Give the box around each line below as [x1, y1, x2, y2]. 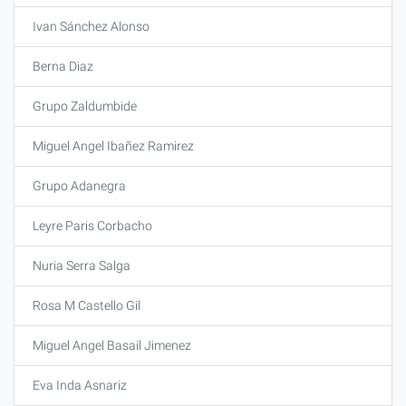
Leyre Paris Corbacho [33, 218, 152, 233]
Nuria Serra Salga [33, 258, 130, 273]
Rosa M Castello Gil [33, 298, 140, 313]
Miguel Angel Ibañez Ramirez [33, 139, 194, 153]
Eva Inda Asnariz [33, 378, 127, 392]
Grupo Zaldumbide [33, 99, 137, 113]
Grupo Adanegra [33, 179, 126, 193]
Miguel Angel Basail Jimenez [33, 338, 191, 353]
